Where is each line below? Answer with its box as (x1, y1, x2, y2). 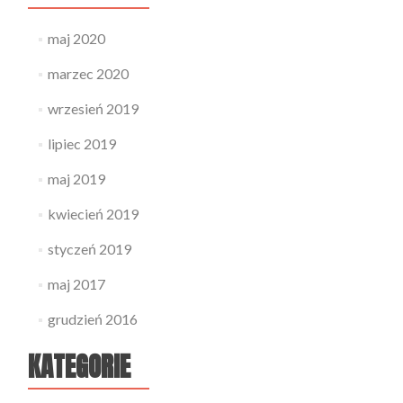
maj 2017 (47, 274, 105, 292)
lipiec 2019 (47, 134, 116, 152)
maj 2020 (47, 29, 105, 47)
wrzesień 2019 (47, 99, 139, 117)
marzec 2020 (47, 64, 129, 82)
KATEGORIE (28, 346, 130, 387)
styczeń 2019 (47, 239, 131, 257)
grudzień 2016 (47, 309, 138, 327)
